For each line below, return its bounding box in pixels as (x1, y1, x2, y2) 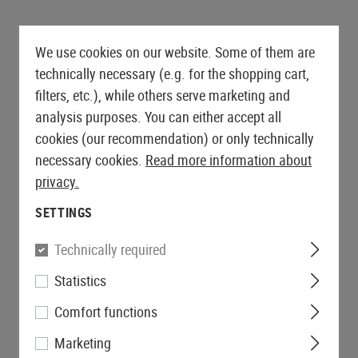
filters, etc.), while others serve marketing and (35, 86, 290, 105)
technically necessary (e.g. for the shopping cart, (35, 64, 309, 83)
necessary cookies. (35, 150, 145, 169)
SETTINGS (35, 204, 93, 221)
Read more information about (145, 150, 312, 169)
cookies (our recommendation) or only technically (35, 129, 314, 148)
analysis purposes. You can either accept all (35, 107, 281, 126)
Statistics (54, 271, 106, 290)
